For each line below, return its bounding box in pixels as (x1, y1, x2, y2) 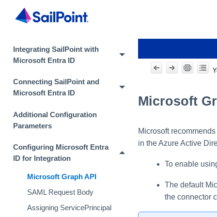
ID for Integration (13, 155, 71, 163)
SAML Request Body (27, 188, 94, 196)
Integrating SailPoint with (13, 45, 99, 53)
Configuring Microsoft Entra (13, 143, 108, 152)
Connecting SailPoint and (13, 78, 99, 86)
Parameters (13, 122, 52, 130)
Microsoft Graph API (27, 173, 97, 181)
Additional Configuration (13, 110, 97, 119)
